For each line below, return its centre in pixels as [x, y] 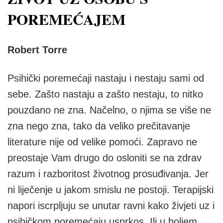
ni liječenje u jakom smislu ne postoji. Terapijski [111, 190]
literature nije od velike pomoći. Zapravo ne [102, 142]
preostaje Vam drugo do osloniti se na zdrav [105, 158]
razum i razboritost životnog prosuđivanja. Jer [108, 174]
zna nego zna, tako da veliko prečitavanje [99, 126]
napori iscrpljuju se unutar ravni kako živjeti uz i [111, 206]
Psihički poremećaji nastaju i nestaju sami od [106, 78]
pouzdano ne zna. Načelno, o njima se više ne [109, 110]
